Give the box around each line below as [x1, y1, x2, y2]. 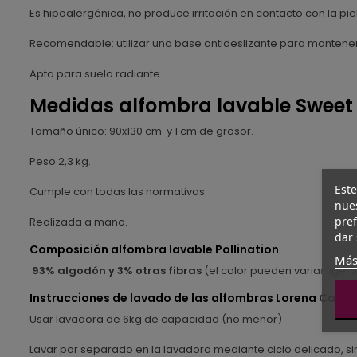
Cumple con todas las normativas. [29, 183, 207, 199]
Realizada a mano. [29, 214, 127, 229]
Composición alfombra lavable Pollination [29, 241, 279, 257]
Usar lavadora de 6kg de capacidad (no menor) [29, 311, 282, 327]
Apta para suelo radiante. [29, 65, 163, 81]
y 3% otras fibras [108, 262, 202, 278]
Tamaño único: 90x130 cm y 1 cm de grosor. [29, 123, 253, 139]
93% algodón [32, 262, 106, 278]
